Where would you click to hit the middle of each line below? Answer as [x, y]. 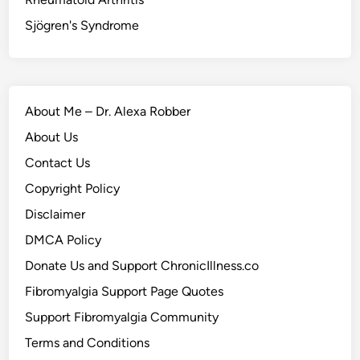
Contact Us [58, 163]
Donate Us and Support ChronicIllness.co [142, 266]
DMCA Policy [63, 240]
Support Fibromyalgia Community [122, 317]
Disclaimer [55, 215]
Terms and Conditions [88, 343]
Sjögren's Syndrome [82, 26]
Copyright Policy [73, 189]
